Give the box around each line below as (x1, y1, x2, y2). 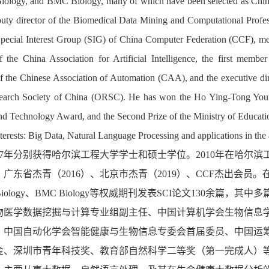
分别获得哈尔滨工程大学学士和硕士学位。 (13, 149, 196, 160)
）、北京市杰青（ (80, 168, 157, 179)
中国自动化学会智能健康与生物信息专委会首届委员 (4, 226, 225, 237)
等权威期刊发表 (89, 187, 157, 198)
